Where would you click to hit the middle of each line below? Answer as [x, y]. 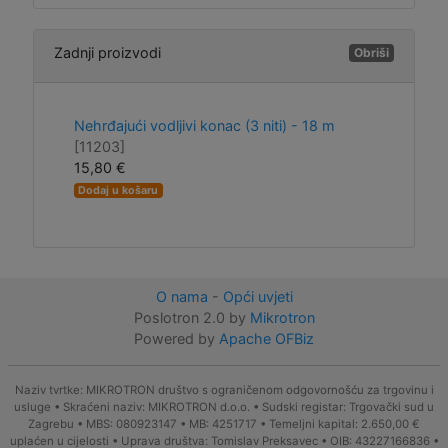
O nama [181, 296]
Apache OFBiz [266, 338]
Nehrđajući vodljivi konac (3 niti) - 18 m [206, 125]
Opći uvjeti [257, 296]
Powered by [176, 338]
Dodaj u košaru [135, 190]
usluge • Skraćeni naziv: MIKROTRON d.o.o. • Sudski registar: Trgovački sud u [224, 407]
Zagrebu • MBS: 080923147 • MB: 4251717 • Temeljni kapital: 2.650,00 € [224, 424]
